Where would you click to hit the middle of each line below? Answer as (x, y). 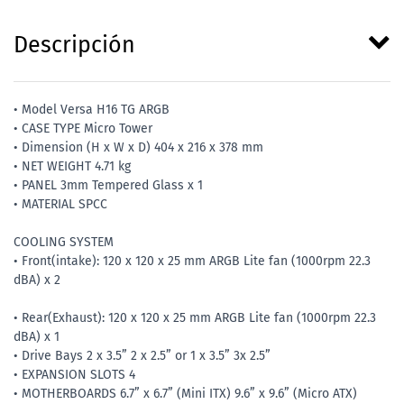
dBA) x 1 (37, 337)
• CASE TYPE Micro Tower (83, 129)
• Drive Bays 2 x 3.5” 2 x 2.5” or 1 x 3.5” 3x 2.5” (142, 356)
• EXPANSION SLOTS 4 (74, 375)
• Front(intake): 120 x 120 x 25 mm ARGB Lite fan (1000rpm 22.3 (192, 262)
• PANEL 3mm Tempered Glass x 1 (108, 186)
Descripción (74, 46)
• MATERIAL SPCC (60, 205)
